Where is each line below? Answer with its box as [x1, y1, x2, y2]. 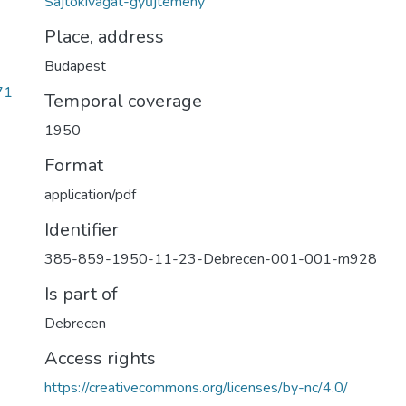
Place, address [44, 24, 164, 49]
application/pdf [44, 185, 136, 205]
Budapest [44, 56, 106, 76]
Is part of [44, 282, 118, 306]
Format [44, 153, 103, 178]
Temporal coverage [44, 89, 202, 113]
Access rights [44, 346, 156, 371]
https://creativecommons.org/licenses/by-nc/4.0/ [44, 378, 348, 398]
